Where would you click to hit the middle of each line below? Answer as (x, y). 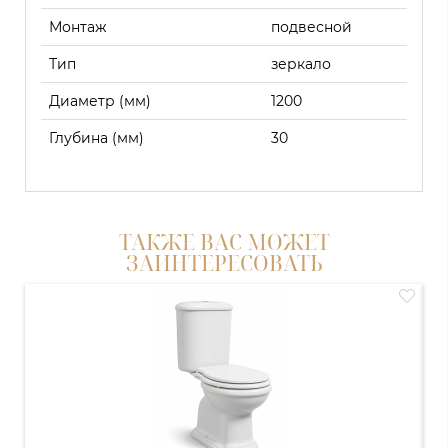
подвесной (311, 27)
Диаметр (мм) (100, 101)
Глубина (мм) (96, 138)
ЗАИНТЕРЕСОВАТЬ (224, 263)
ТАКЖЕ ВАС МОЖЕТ (224, 242)
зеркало (301, 64)
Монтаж (78, 27)
